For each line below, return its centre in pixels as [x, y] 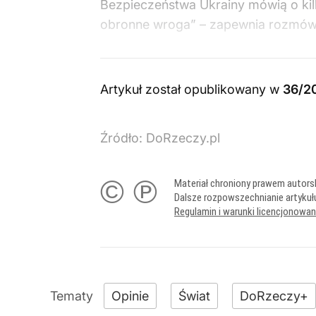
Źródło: [123, 138]
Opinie [130, 296]
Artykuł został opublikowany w [192, 89]
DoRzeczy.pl [183, 138]
